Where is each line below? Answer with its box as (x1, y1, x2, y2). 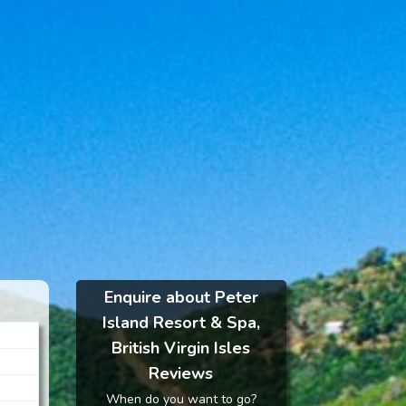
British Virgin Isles (111, 337, 250, 359)
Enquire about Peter (103, 286, 258, 308)
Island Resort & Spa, (101, 312, 260, 333)
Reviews (149, 362, 213, 384)
